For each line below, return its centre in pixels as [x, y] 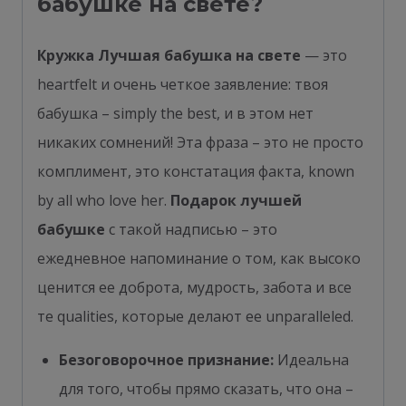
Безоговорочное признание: [166, 359]
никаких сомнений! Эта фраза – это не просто [200, 142]
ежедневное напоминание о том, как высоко [199, 258]
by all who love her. [104, 200]
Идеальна [311, 359]
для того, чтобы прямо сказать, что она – [206, 388]
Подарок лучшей [236, 200]
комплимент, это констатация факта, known [196, 171]
